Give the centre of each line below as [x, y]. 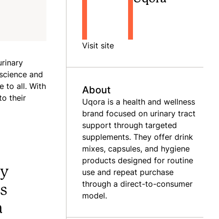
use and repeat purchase [128, 172]
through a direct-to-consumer [137, 184]
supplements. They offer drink [138, 137]
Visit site [98, 45]
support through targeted [130, 125]
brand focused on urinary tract [139, 113]
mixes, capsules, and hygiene [136, 149]
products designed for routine [138, 160]
